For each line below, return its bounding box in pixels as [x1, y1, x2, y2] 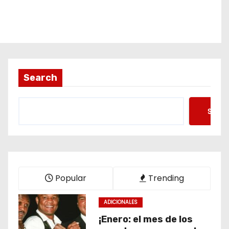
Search [24, 72, 57, 83]
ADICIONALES [103, 198, 138, 206]
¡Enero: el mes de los [98, 214, 193, 225]
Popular [53, 172, 86, 184]
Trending [146, 172, 184, 184]
